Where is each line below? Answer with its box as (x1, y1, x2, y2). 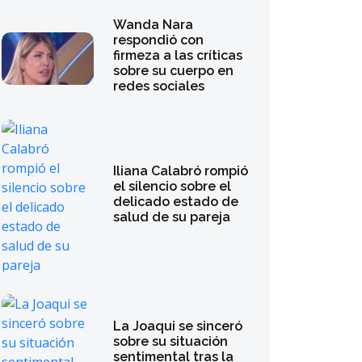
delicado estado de (113, 194, 239, 209)
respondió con (113, 32, 204, 48)
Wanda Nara (113, 17, 194, 32)
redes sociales (113, 78, 205, 94)
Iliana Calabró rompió (113, 163, 249, 179)
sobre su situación (113, 334, 229, 349)
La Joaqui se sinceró (113, 318, 243, 334)
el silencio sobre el (113, 179, 232, 194)
